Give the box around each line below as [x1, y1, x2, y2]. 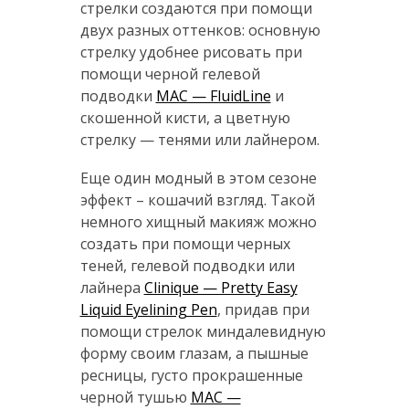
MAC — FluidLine [155, 86, 271, 107]
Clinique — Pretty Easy [143, 278, 298, 299]
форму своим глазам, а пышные [79, 343, 309, 364]
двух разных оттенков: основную [79, 20, 320, 41]
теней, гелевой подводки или [79, 256, 295, 277]
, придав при [216, 299, 309, 320]
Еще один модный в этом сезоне [79, 168, 317, 189]
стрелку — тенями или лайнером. [79, 130, 320, 151]
